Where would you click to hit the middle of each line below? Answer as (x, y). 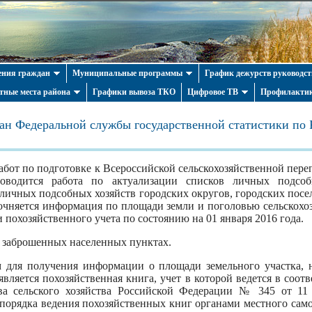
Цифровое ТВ (213, 92)
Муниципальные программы (127, 73)
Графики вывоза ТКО (134, 92)
